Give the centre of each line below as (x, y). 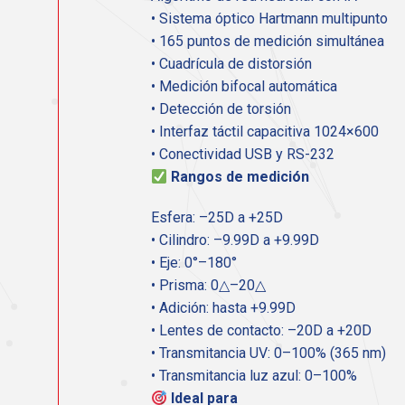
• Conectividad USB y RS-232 (243, 155)
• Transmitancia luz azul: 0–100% (254, 376)
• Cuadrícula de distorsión (231, 64)
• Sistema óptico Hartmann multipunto (269, 19)
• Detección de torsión (221, 109)
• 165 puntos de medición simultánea (268, 42)
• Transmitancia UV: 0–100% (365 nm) (268, 353)
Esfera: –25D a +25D (217, 218)
